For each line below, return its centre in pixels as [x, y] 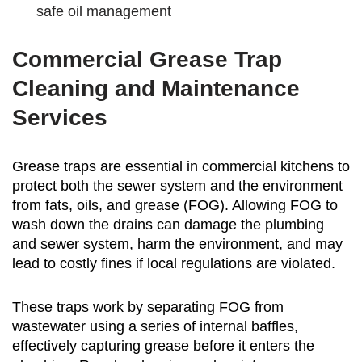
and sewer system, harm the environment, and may [177, 244]
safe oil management [104, 12]
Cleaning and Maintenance [156, 89]
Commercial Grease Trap [147, 60]
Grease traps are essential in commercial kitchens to [181, 167]
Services [60, 118]
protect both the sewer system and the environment [177, 186]
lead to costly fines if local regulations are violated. [174, 264]
